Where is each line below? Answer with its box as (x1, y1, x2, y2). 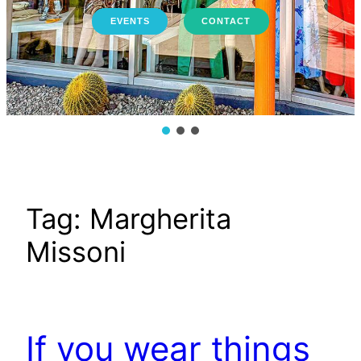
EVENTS (110, 16, 150, 27)
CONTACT (201, 16, 251, 27)
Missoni (26, 235, 126, 269)
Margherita (89, 202, 231, 236)
